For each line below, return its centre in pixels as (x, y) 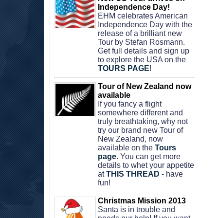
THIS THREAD (133, 174)
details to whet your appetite (146, 165)
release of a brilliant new (140, 33)
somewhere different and (140, 113)
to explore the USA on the (142, 60)
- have (171, 174)
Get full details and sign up (144, 51)
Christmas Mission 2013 (142, 201)
